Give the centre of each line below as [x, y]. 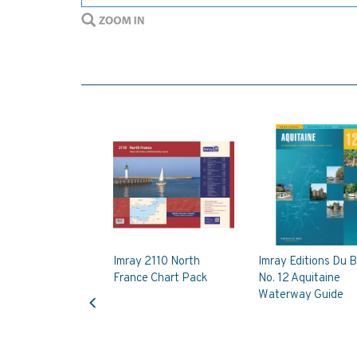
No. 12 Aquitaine [299, 278]
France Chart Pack [160, 278]
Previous [114, 289]
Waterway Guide [300, 295]
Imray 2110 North [157, 261]
